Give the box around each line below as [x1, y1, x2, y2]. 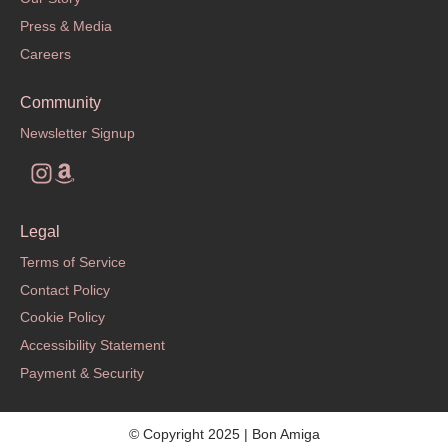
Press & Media [20, 18, 112, 35]
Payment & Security [20, 364, 144, 381]
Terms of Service [20, 253, 126, 270]
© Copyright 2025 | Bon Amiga [128, 425, 320, 442]
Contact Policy [20, 281, 110, 298]
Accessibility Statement [20, 337, 165, 354]
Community [20, 93, 101, 111]
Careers [20, 45, 71, 62]
